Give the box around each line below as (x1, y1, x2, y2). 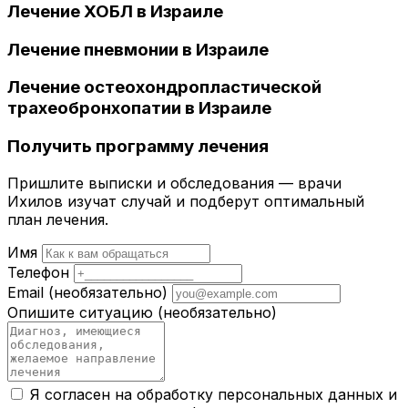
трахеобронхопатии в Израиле (7, 97, 271, 119)
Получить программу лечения (7, 135, 269, 157)
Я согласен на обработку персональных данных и (30, 384, 397, 403)
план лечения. (7, 209, 108, 229)
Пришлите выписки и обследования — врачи (7, 173, 342, 192)
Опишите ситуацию (7, 302, 158, 321)
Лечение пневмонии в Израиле (7, 38, 269, 60)
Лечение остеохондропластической (7, 76, 321, 98)
